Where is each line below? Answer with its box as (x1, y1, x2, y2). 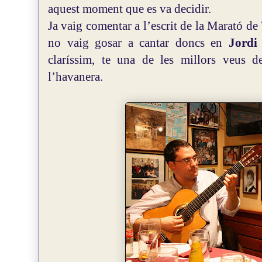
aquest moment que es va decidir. (48, 2, 211, 16)
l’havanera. (48, 70, 103, 84)
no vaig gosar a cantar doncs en (48, 36, 229, 50)
